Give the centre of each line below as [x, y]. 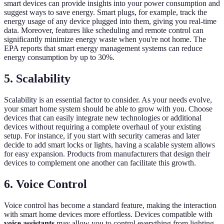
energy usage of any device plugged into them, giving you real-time [110, 21]
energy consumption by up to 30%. [59, 57]
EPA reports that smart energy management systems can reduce [103, 48]
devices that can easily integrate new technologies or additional [103, 118]
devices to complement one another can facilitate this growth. [100, 163]
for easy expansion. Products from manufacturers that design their [107, 154]
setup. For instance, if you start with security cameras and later [102, 136]
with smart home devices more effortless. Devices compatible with [108, 214]
